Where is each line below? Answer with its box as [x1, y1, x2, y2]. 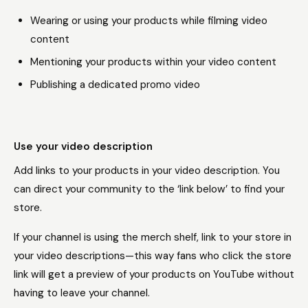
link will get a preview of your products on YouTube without [14, 267, 294, 281]
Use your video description [14, 140, 153, 153]
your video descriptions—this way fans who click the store [14, 249, 291, 263]
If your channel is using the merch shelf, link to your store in [14, 230, 291, 244]
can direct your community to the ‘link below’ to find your [14, 182, 285, 196]
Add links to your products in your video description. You [14, 164, 280, 177]
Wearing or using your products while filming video [30, 14, 267, 27]
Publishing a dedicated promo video [30, 78, 200, 91]
